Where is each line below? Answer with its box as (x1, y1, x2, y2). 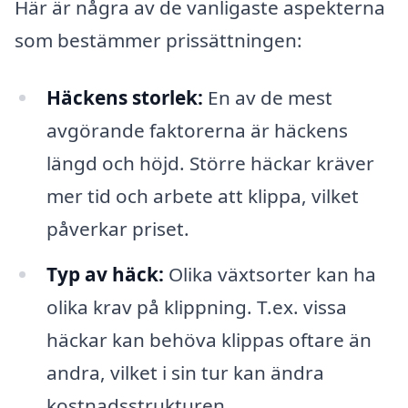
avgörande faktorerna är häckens (46, 117, 348, 144)
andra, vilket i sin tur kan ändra (46, 360, 324, 386)
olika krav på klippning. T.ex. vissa (46, 294, 347, 321)
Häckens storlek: (46, 85, 203, 111)
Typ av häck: (46, 261, 164, 288)
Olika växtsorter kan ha (163, 261, 376, 288)
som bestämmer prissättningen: (15, 26, 302, 53)
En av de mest (202, 85, 332, 111)
